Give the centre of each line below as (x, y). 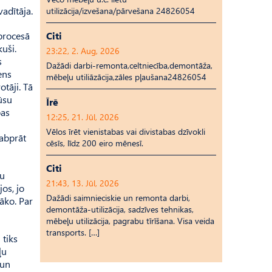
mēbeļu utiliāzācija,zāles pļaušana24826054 (126, 77)
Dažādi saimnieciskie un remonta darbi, (118, 198)
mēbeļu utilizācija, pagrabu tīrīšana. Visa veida (130, 221)
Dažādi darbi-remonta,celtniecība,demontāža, (129, 65)
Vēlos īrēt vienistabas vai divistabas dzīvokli (126, 131)
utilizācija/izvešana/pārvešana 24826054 (121, 11)
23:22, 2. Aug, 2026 (83, 51)
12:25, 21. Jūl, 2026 (83, 117)
